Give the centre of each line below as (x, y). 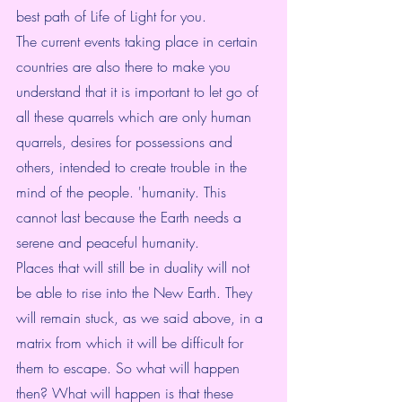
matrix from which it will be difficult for (132, 343)
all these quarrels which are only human (136, 117)
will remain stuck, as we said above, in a (142, 318)
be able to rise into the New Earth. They (136, 293)
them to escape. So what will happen (130, 368)
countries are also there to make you (126, 67)
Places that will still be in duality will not (135, 268)
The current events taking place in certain (139, 42)
